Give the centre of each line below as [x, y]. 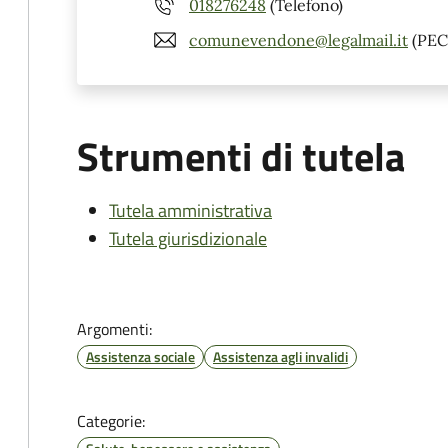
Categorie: [111, 421]
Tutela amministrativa [190, 210]
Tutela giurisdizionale [188, 238]
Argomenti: [114, 329]
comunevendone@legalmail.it [298, 39]
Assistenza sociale [140, 356]
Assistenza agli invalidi [280, 356]
